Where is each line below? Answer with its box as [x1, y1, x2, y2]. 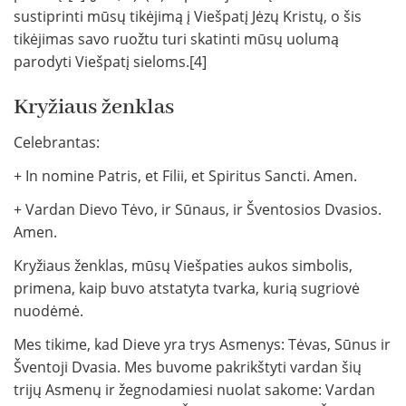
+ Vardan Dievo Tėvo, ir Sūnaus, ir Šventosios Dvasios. [14, 199, 382, 220]
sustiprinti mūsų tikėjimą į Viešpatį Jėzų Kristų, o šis [14, 6, 362, 27]
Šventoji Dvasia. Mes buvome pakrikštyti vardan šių [14, 357, 362, 378]
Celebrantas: [14, 132, 100, 153]
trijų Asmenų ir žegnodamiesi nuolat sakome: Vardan [14, 380, 375, 401]
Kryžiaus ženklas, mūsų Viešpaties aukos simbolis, [14, 256, 353, 276]
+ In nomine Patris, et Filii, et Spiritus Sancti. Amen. [14, 166, 357, 187]
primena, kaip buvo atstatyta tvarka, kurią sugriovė [14, 278, 360, 299]
